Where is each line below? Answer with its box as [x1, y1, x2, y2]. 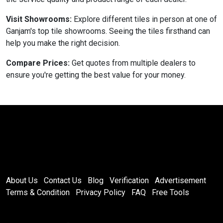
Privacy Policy [76, 187, 125, 197]
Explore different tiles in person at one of [72, 14, 217, 24]
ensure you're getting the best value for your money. [6, 70, 186, 80]
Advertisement [155, 175, 206, 185]
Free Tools [152, 187, 189, 197]
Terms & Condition [6, 187, 70, 197]
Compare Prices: [6, 58, 70, 68]
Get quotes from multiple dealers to [70, 58, 196, 68]
